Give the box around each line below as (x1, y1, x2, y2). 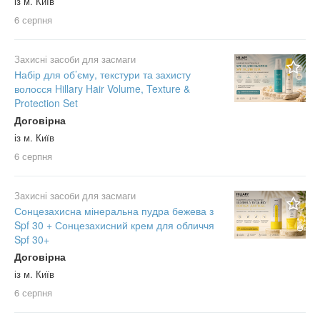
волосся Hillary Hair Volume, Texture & (14, 81, 190, 96)
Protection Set (14, 96, 78, 111)
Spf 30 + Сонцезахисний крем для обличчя (14, 218, 214, 233)
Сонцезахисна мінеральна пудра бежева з (14, 204, 214, 219)
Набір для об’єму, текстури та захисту (14, 67, 191, 82)
